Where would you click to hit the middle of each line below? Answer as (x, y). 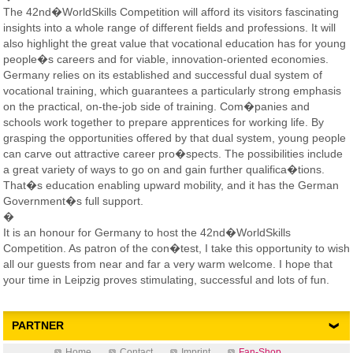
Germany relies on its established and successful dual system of (163, 75)
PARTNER (38, 326)
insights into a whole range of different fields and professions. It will (169, 28)
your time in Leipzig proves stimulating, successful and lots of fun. (166, 280)
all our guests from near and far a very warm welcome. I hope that (168, 264)
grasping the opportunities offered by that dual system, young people (175, 138)
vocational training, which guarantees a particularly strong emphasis (172, 91)
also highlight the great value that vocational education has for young (175, 43)
